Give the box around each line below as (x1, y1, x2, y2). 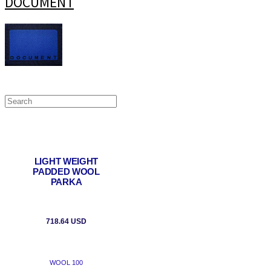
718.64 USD (46, 217, 87, 226)
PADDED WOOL (33, 166, 100, 177)
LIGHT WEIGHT (34, 156, 99, 167)
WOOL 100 (49, 259, 83, 267)
